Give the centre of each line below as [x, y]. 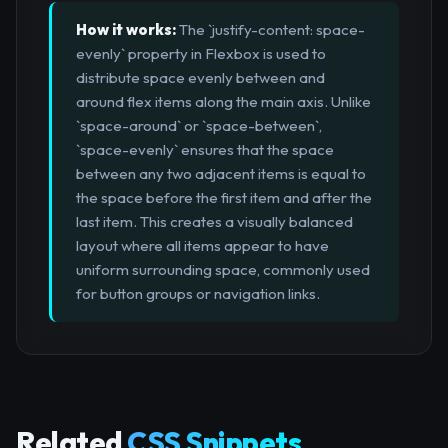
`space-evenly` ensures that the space [205, 150]
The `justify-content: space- [270, 30]
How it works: [126, 30]
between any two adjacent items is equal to [221, 174]
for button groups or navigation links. [198, 294]
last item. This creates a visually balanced [214, 222]
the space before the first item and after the [224, 198]
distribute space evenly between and [200, 78]
